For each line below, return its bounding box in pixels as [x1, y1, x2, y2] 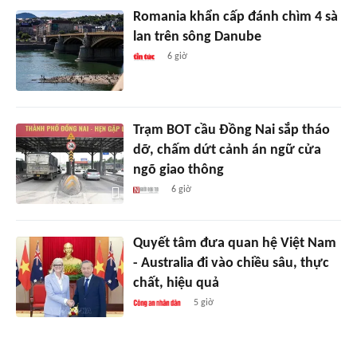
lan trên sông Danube [132, 29, 261, 45]
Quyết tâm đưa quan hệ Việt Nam [132, 236, 336, 252]
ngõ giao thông [132, 163, 224, 178]
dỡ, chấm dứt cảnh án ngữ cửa [132, 143, 321, 159]
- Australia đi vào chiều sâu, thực [132, 256, 329, 272]
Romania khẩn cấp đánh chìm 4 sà [132, 10, 338, 25]
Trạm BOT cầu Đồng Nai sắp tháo [132, 123, 330, 139]
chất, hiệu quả [132, 276, 219, 292]
